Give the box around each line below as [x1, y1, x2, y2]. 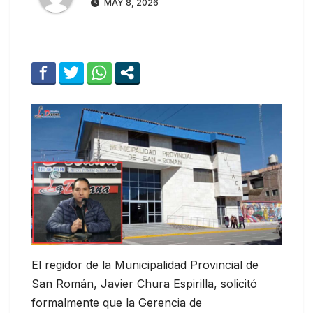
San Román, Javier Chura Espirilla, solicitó [31, 277, 257, 291]
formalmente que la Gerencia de [31, 296, 202, 310]
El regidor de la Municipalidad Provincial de [31, 258, 259, 272]
